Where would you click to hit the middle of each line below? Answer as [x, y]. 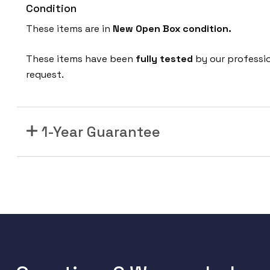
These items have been [80, 59]
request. [45, 75]
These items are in [70, 29]
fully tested [163, 59]
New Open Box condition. [172, 29]
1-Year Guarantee [101, 132]
